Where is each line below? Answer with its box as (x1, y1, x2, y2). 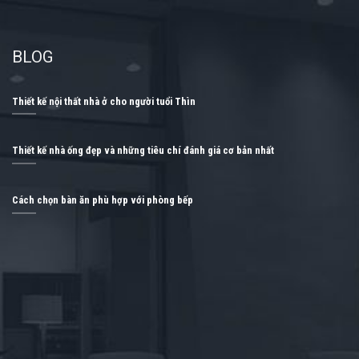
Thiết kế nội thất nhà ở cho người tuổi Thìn (12, 95, 196, 107)
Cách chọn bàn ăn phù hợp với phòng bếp (12, 194, 193, 207)
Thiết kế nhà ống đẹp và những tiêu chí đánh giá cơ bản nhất (12, 144, 274, 157)
